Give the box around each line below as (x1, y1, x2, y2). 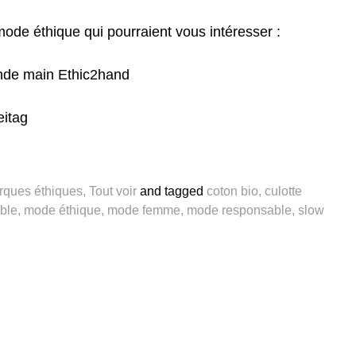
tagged (164, 184, 207, 198)
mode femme (107, 203, 180, 217)
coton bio (207, 184, 258, 198)
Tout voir (89, 184, 137, 198)
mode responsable (187, 203, 292, 217)
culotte (265, 184, 302, 198)
